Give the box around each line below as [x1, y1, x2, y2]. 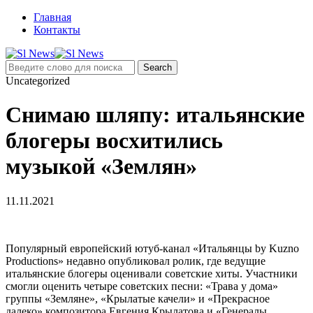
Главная [34, 11, 71, 23]
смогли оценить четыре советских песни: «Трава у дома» [6, 279, 278, 292]
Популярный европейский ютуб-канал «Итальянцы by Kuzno [6, 242, 299, 254]
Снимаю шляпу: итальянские [6, 102, 305, 128]
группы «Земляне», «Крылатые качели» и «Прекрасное [6, 292, 270, 305]
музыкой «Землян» [6, 154, 197, 180]
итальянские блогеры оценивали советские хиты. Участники [6, 267, 298, 279]
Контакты [34, 24, 80, 36]
